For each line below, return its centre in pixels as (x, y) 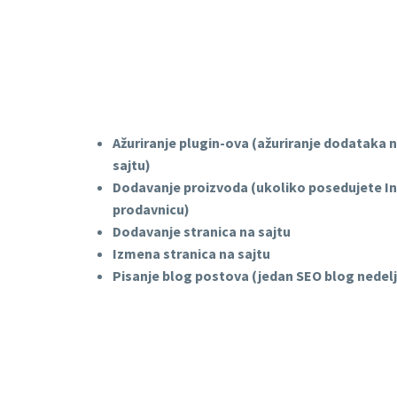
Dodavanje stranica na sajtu (202, 232)
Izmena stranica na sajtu (191, 254)
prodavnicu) (151, 210)
